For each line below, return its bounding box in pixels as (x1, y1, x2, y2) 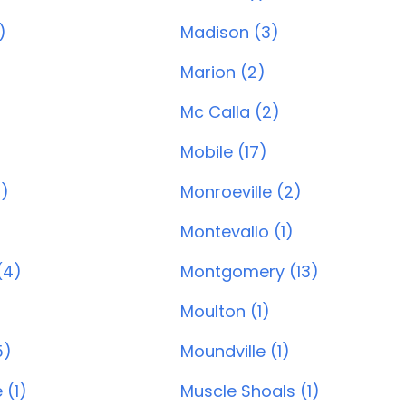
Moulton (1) (180, 300, 270, 323)
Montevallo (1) (180, 220, 294, 243)
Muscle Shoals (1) (180, 380, 320, 402)
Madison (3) (180, 21, 279, 43)
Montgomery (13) (180, 260, 319, 283)
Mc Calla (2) (180, 101, 280, 123)
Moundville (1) (180, 340, 290, 362)
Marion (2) (180, 61, 266, 83)
